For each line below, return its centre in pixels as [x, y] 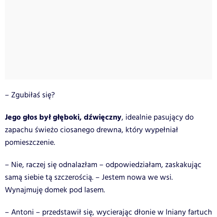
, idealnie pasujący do [158, 117]
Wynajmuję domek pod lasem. [55, 190]
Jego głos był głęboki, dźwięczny [63, 117]
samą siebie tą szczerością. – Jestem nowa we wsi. [89, 177]
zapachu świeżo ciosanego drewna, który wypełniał [92, 130]
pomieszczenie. [30, 142]
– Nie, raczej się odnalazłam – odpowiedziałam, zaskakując [103, 165]
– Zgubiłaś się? [30, 95]
